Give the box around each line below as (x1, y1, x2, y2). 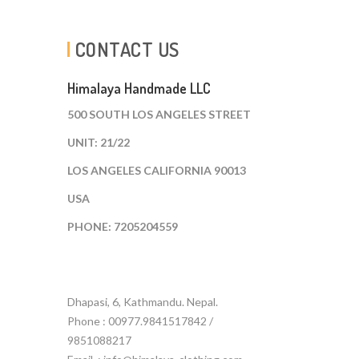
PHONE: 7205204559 (67, 220, 178, 234)
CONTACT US (75, 37, 179, 63)
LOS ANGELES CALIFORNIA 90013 (67, 163, 246, 178)
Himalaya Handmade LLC (67, 79, 211, 98)
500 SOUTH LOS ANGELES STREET (67, 107, 251, 122)
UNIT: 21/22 (67, 135, 130, 150)
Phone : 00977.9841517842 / (67, 314, 213, 329)
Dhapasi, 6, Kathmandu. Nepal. (67, 295, 218, 309)
